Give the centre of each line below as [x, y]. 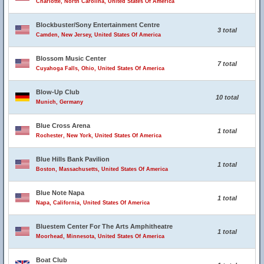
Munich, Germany [60, 102]
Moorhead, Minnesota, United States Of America [100, 236]
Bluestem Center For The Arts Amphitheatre [104, 226]
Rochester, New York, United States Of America [99, 136]
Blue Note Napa [60, 193]
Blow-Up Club [58, 92]
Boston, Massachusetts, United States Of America [102, 169]
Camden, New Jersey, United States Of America [98, 35]
